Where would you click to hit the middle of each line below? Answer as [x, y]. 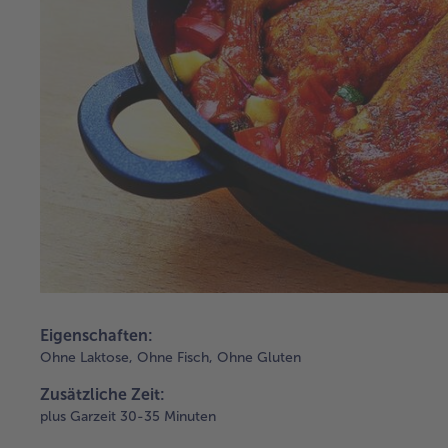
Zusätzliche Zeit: [102, 395]
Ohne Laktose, [86, 358]
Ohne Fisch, [175, 358]
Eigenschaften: [96, 336]
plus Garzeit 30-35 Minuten [128, 417]
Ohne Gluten [259, 358]
